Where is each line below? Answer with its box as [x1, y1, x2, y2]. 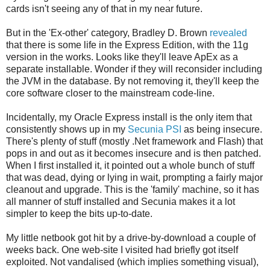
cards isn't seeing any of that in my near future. [6, 3, 202, 14]
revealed [210, 27, 247, 38]
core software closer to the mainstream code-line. [6, 87, 215, 98]
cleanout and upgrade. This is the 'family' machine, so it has [6, 184, 259, 195]
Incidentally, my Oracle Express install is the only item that [6, 111, 252, 122]
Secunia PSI [128, 124, 181, 134]
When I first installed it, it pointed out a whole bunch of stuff [6, 160, 254, 171]
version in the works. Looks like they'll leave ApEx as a [6, 51, 238, 62]
